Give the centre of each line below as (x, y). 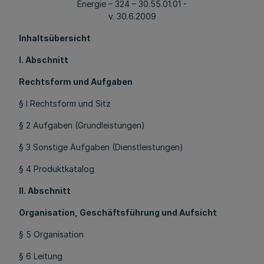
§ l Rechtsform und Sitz (65, 103)
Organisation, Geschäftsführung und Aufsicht (118, 212)
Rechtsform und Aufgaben (76, 82)
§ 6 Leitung (41, 256)
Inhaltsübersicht (55, 38)
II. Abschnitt (45, 191)
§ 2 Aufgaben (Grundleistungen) (82, 125)
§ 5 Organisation (51, 234)
